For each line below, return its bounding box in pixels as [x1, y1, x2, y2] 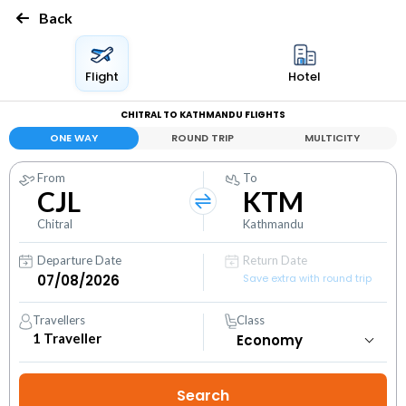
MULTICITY [304, 130, 361, 145]
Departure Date [37, 253, 121, 267]
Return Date [243, 253, 308, 267]
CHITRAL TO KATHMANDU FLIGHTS [121, 108, 285, 121]
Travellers [33, 313, 86, 327]
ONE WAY [49, 130, 98, 145]
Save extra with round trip [243, 271, 372, 285]
